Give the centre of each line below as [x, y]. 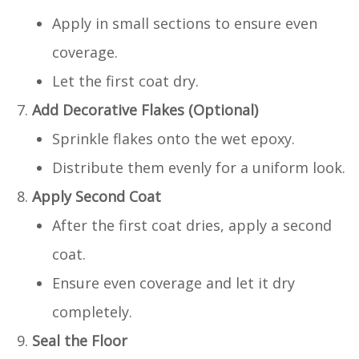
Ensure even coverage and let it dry [173, 282]
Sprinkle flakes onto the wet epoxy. [173, 138]
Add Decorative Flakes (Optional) [145, 109]
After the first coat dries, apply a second [192, 225]
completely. [92, 311]
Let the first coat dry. [125, 81]
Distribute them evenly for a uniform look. [199, 167]
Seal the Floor [80, 340]
